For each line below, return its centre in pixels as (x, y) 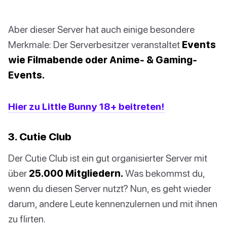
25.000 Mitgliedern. (76, 173)
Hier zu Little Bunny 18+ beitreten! (86, 106)
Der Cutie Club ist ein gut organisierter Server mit (108, 158)
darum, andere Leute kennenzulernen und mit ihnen (113, 204)
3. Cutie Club (40, 137)
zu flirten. (27, 219)
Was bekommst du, (164, 173)
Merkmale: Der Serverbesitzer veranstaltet (95, 45)
